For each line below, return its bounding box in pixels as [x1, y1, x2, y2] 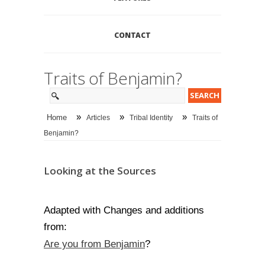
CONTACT [114, 30, 151, 40]
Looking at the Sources [44, 164, 156, 177]
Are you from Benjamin [44, 238, 145, 250]
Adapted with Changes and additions [44, 205, 204, 216]
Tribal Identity [130, 114, 173, 121]
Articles [86, 114, 110, 121]
